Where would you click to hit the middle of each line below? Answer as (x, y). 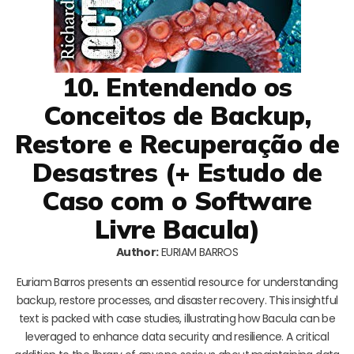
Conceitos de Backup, (177, 115)
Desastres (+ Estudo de (177, 172)
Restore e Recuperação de (177, 144)
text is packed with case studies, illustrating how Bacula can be (177, 319)
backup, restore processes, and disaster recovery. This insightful (177, 301)
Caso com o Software (177, 201)
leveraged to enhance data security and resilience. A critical (177, 337)
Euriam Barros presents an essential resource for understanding (177, 282)
